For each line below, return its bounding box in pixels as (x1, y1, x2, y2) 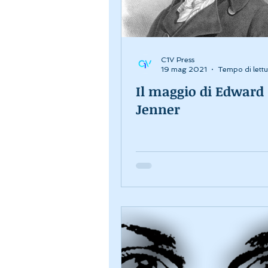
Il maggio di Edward (136, 81, 264, 100)
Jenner (136, 99, 180, 118)
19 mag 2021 (161, 65, 207, 74)
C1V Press (161, 55, 194, 64)
